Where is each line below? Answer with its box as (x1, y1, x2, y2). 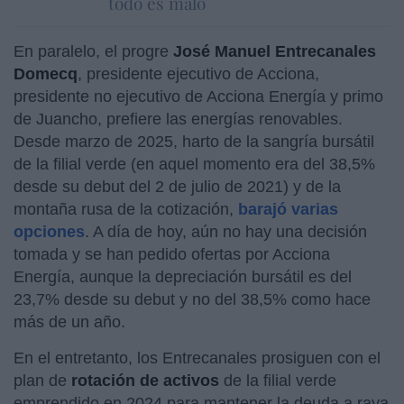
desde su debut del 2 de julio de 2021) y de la (14, 177, 341, 196)
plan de (14, 371, 71, 390)
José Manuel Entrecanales (173, 41, 376, 60)
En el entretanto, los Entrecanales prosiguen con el (14, 348, 381, 367)
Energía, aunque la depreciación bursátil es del (14, 267, 352, 286)
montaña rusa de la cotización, (14, 199, 238, 218)
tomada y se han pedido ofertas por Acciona (14, 244, 330, 263)
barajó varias (238, 199, 338, 218)
